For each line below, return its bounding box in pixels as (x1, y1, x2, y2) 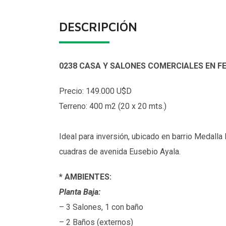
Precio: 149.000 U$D (59, 86, 132, 96)
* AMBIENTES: (59, 172, 111, 182)
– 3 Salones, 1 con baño (59, 202, 143, 212)
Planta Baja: (59, 187, 100, 197)
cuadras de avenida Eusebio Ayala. (59, 146, 181, 156)
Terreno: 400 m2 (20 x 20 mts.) (59, 101, 166, 111)
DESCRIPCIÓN (59, 19, 137, 34)
